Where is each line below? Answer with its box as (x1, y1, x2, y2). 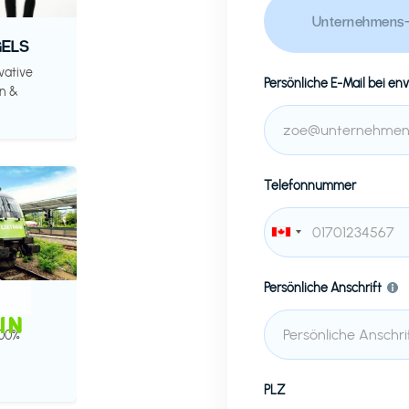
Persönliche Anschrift (263, 279, 382, 296)
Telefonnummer (263, 177, 356, 194)
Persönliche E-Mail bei (263, 75, 385, 91)
